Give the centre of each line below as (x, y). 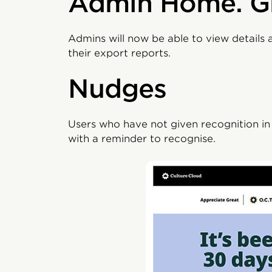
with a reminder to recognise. (142, 139)
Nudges (117, 89)
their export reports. (119, 53)
